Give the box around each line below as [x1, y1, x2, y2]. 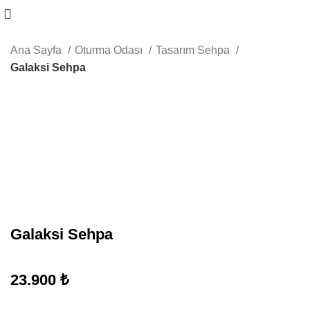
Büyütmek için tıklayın [10, 145, 117, 158]
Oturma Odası [75, 44, 145, 56]
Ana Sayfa [10, 44, 64, 56]
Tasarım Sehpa [156, 44, 232, 56]
